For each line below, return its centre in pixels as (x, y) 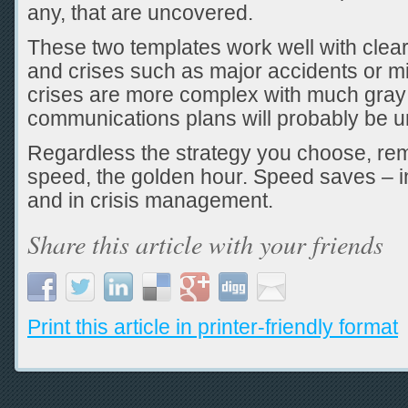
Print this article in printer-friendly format (213, 327)
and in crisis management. (150, 200)
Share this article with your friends (205, 244)
